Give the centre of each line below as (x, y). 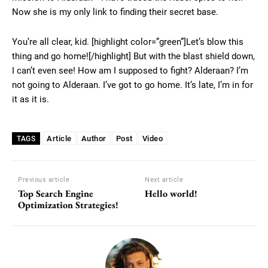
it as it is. (31, 100)
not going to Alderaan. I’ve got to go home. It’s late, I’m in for (133, 85)
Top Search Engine (56, 194)
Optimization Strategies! (68, 205)
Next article (164, 180)
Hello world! (171, 194)
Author (94, 139)
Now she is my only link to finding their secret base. (115, 12)
